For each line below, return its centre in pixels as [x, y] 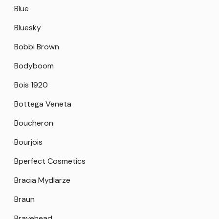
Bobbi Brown [37, 47]
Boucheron [34, 123]
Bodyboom [34, 66]
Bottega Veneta [43, 104]
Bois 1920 [31, 85]
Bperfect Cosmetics [50, 161]
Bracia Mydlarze [42, 180]
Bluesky [28, 28]
